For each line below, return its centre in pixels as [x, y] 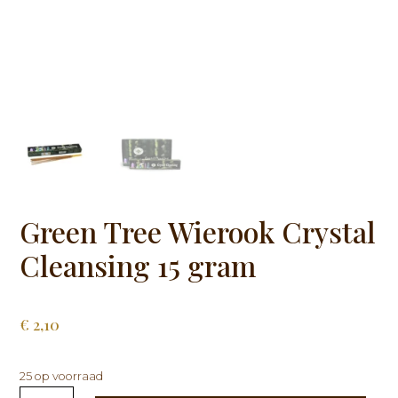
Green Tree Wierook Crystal [198, 232]
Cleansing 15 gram [138, 266]
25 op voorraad [62, 377]
